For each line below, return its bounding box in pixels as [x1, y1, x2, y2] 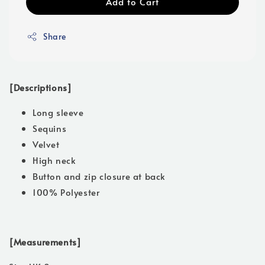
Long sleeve [33, 106, 84, 119]
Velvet [33, 138, 60, 151]
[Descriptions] [9, 81, 72, 94]
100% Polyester [33, 186, 100, 199]
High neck [33, 154, 76, 167]
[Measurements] [9, 235, 82, 248]
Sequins [33, 122, 67, 135]
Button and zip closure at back [33, 170, 166, 183]
